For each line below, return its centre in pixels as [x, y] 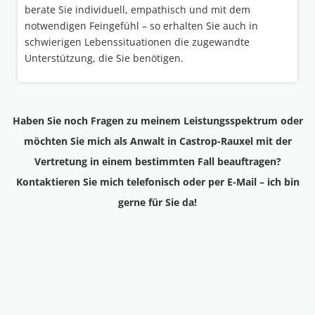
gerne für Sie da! [157, 202]
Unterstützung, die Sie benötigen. [104, 58]
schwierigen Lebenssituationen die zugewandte [137, 41]
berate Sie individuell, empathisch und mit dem [137, 9]
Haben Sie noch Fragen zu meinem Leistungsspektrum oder [157, 120]
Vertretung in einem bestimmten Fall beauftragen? [157, 161]
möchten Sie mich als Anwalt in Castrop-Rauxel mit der [157, 141]
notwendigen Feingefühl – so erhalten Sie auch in [141, 25]
